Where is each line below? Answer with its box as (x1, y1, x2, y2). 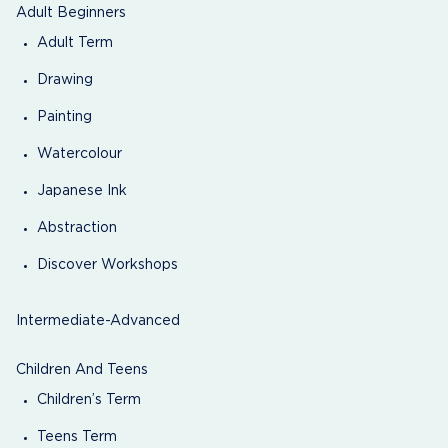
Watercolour (37, 147, 122, 160)
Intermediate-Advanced (16, 315, 180, 327)
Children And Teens (16, 364, 148, 377)
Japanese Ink (37, 184, 127, 197)
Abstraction (37, 221, 117, 234)
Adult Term (37, 36, 113, 49)
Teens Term (37, 431, 117, 444)
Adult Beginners (16, 6, 126, 19)
